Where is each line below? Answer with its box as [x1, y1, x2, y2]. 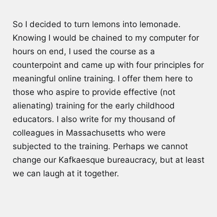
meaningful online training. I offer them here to [12, 73, 193, 83]
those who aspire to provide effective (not [12, 87, 175, 97]
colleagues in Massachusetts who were [12, 127, 166, 138]
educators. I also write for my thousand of [12, 114, 175, 124]
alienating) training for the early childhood [12, 100, 175, 110]
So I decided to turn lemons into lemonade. [12, 19, 181, 29]
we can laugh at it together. [12, 168, 122, 178]
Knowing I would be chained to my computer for [12, 32, 199, 43]
